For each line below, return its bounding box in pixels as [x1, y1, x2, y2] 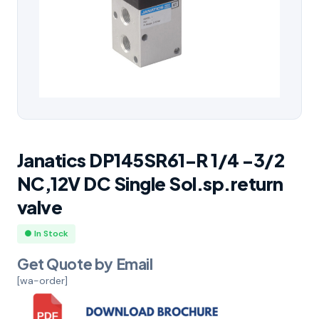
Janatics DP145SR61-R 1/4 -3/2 [17, 147, 285, 172]
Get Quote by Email [17, 253, 153, 273]
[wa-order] [17, 273, 68, 287]
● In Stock [24, 227, 68, 239]
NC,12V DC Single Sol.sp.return [17, 171, 283, 195]
